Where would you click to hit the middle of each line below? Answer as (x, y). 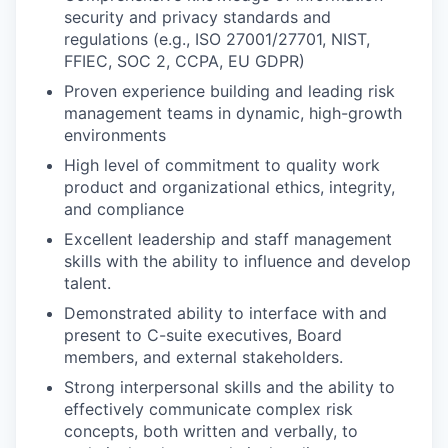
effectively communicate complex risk (208, 409)
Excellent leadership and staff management (228, 239)
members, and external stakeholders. (203, 357)
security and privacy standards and (197, 17)
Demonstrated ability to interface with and (225, 313)
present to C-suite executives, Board (203, 335)
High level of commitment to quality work (222, 165)
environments (115, 135)
